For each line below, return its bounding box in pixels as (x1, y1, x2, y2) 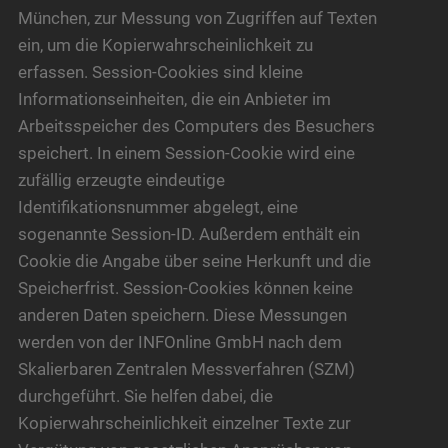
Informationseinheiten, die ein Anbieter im (17, 88, 331, 109)
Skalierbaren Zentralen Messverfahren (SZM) (17, 358, 355, 379)
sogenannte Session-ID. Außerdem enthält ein (17, 223, 360, 244)
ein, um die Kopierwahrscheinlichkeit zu (17, 34, 313, 55)
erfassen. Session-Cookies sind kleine (17, 61, 303, 82)
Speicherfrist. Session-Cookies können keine (17, 277, 353, 298)
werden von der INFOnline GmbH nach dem (17, 331, 342, 352)
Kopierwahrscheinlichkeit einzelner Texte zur (17, 412, 351, 433)
